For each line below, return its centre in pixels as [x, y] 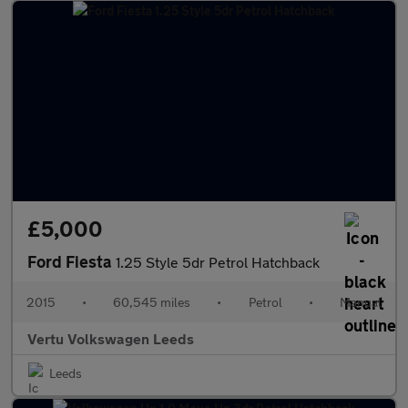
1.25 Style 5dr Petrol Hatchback [218, 262]
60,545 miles [152, 302]
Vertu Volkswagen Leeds [111, 338]
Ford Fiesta [71, 261]
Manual [360, 302]
